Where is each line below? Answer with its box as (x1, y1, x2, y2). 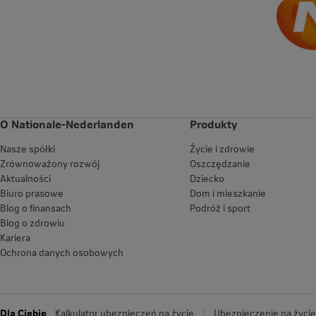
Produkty (189, 116, 238, 132)
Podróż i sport (189, 201, 250, 215)
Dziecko (189, 171, 224, 186)
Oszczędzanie (189, 157, 250, 171)
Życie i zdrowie (189, 142, 255, 156)
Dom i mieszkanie (189, 186, 266, 200)
